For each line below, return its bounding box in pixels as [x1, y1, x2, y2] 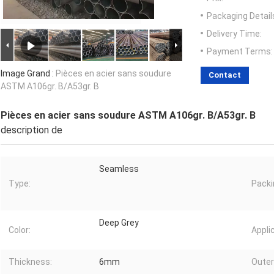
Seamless [99, 164, 139, 174]
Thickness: [9, 257, 52, 267]
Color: [9, 225, 31, 235]
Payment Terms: [207, 46, 273, 57]
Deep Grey [99, 218, 139, 228]
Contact [209, 70, 241, 80]
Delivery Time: [207, 29, 262, 39]
